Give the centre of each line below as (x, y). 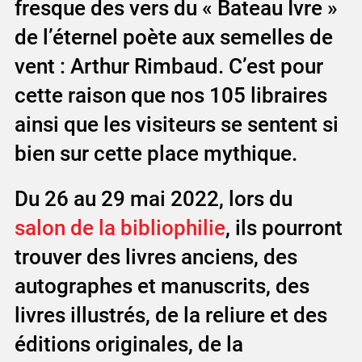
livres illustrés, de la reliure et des (170, 315)
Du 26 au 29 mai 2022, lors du (153, 198)
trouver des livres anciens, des (156, 257)
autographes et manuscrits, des (162, 286)
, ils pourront (284, 227)
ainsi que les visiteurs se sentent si (176, 124)
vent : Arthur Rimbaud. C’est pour (168, 66)
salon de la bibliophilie (120, 227)
